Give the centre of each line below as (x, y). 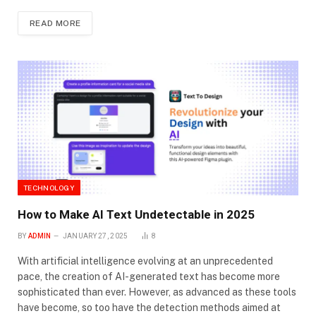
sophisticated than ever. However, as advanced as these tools (157, 292)
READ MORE (55, 24)
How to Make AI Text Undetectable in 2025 (136, 214)
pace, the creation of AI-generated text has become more (149, 276)
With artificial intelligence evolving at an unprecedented (145, 261)
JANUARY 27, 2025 (95, 236)
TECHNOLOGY (49, 187)
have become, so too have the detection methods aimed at (149, 307)
